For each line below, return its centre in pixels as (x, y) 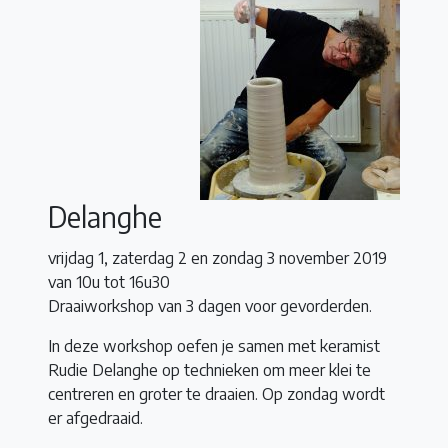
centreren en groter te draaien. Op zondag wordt (216, 394)
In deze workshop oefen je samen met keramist (214, 346)
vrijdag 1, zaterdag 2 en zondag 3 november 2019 (217, 258)
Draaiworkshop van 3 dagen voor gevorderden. (210, 306)
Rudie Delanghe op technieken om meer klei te (209, 370)
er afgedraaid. (95, 418)
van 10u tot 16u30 (109, 282)
